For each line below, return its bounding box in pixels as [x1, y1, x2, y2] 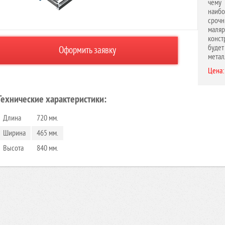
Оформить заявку [59, 45, 116, 56]
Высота [3, 143, 24, 153]
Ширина [3, 128, 26, 138]
